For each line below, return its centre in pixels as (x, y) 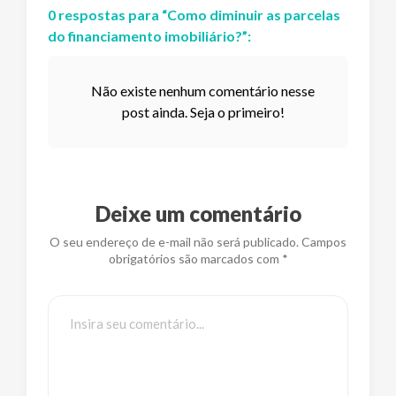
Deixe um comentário (198, 214)
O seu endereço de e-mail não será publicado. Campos (198, 242)
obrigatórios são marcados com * (198, 259)
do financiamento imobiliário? (145, 35)
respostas (92, 14)
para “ (146, 14)
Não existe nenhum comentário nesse (203, 91)
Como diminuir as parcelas (254, 14)
